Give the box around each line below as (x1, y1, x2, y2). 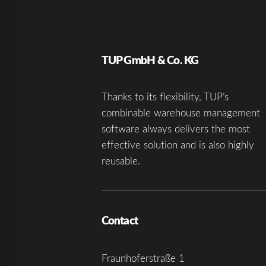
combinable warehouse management (101, 106, 260, 119)
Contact (101, 212, 138, 228)
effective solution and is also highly (101, 138, 254, 151)
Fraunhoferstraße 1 (101, 251, 185, 265)
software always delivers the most (101, 122, 250, 135)
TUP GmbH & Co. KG (101, 52, 199, 68)
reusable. (101, 154, 140, 167)
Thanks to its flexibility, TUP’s (101, 90, 229, 103)
